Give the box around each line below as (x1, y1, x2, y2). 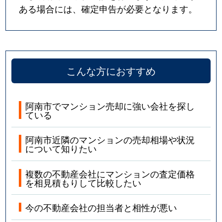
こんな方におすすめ (66, 63, 156, 78)
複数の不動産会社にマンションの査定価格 (25, 166, 195, 180)
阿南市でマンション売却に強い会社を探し (25, 99, 195, 112)
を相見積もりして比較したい (25, 175, 142, 189)
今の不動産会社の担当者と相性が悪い (25, 201, 177, 214)
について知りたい (25, 142, 97, 155)
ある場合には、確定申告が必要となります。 (19, 1, 198, 15)
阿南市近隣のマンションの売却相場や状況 (25, 133, 195, 146)
